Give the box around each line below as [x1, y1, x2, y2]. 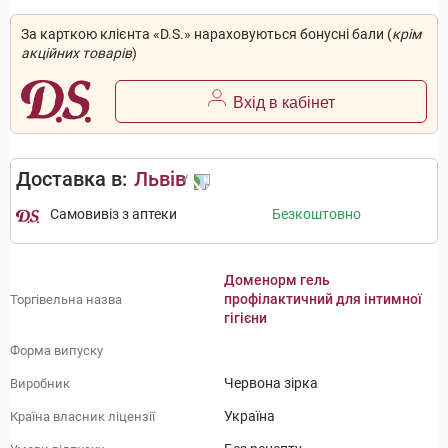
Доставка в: [16, 167, 127, 192]
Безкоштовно [271, 206, 361, 223]
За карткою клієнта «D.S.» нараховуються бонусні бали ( [21, 26, 392, 42]
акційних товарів [21, 45, 132, 61]
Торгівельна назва [10, 291, 122, 307]
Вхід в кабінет [232, 94, 335, 112]
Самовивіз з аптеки [49, 206, 177, 223]
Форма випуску [10, 343, 103, 359]
